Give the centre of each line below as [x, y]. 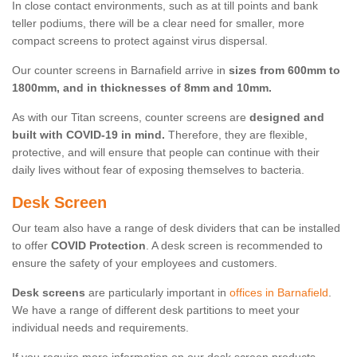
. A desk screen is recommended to [234, 246]
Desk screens [49, 293]
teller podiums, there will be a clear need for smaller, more [158, 24]
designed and [287, 118]
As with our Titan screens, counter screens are [131, 118]
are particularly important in [157, 293]
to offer [31, 246]
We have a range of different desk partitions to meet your [156, 310]
